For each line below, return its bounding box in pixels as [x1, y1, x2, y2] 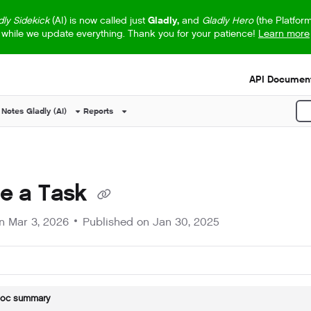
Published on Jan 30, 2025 [83, 215, 219, 230]
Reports [83, 106, 113, 117]
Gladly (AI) [26, 106, 67, 117]
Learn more [258, 27, 310, 40]
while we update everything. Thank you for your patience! [1, 27, 258, 40]
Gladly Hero [201, 14, 253, 27]
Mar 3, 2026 [8, 215, 69, 230]
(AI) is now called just [49, 14, 148, 27]
